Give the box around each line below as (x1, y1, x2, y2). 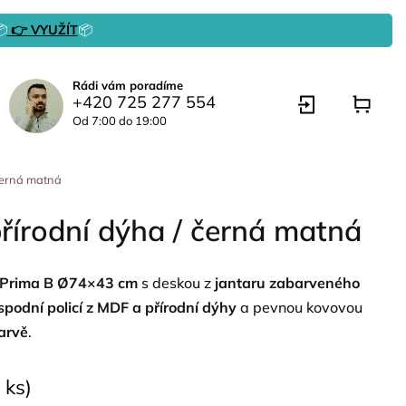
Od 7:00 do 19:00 (72, 113, 167, 128)
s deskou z (138, 274, 215, 292)
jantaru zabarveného (215, 274, 360, 292)
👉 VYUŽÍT (6, 22, 78, 38)
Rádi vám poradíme (72, 78, 183, 92)
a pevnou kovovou (237, 298, 362, 316)
